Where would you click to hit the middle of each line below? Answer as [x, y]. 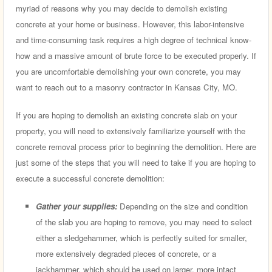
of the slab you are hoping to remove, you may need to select [144, 222]
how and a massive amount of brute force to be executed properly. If [136, 56]
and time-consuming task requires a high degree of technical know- [134, 40]
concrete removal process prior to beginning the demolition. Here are [136, 147]
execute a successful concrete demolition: [90, 178]
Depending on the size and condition [182, 206]
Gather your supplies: [76, 206]
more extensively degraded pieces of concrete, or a [126, 253]
